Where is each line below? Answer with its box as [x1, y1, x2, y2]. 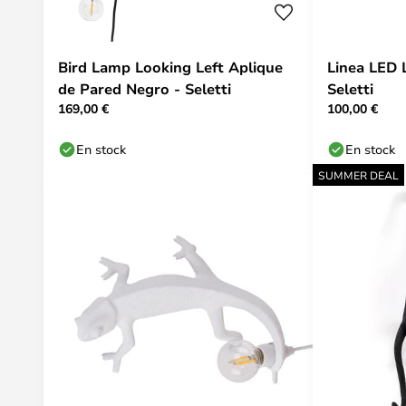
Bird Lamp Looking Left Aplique [58, 57, 283, 77]
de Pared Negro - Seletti [58, 79, 231, 99]
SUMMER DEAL [318, 168, 399, 182]
